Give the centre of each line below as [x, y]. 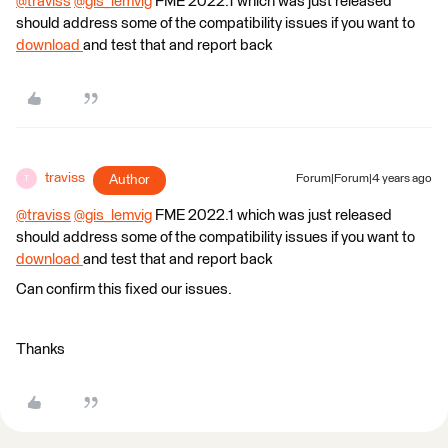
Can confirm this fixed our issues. [124, 289]
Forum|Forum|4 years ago [364, 179]
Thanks [40, 349]
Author [129, 180]
